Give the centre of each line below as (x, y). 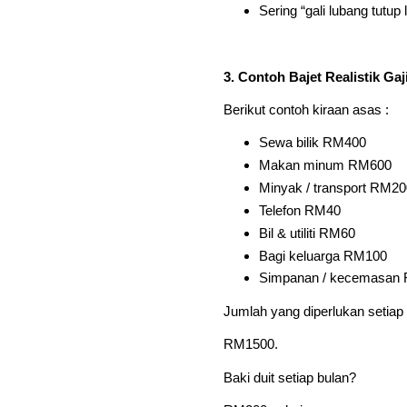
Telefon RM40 (299, 210)
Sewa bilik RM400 (312, 143)
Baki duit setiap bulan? (290, 377)
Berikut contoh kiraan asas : (306, 109)
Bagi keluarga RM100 (323, 255)
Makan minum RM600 (325, 165)
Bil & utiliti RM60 (307, 233)
